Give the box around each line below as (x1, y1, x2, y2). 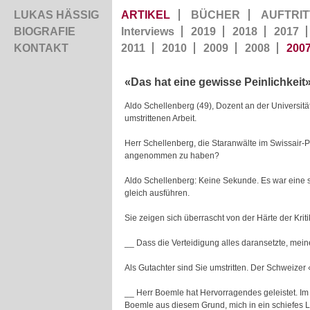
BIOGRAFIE (14, 26, 75, 37)
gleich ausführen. (125, 188, 190, 198)
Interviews (121, 26, 174, 37)
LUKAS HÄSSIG (14, 9, 99, 21)
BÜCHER (191, 9, 240, 21)
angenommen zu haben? (125, 151, 219, 161)
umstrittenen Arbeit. (125, 113, 197, 123)
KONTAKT (14, 42, 69, 54)
